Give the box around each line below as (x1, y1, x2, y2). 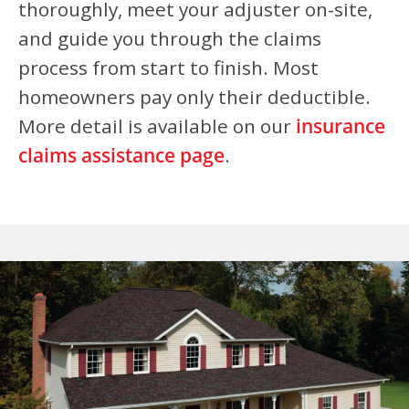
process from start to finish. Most (18, 55, 319, 80)
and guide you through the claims (18, 26, 321, 51)
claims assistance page (18, 142, 225, 168)
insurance (291, 113, 385, 139)
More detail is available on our (18, 113, 291, 139)
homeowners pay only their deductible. (18, 84, 371, 110)
